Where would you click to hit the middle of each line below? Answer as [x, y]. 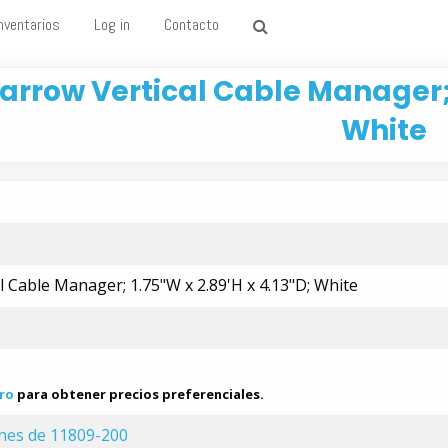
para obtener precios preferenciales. [139, 394]
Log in [112, 25]
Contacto [191, 25]
